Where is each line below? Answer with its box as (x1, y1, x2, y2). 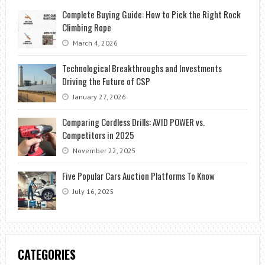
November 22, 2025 (70, 146, 136, 156)
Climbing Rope (62, 21, 111, 34)
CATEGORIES (17, 245, 76, 264)
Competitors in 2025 (62, 128, 134, 142)
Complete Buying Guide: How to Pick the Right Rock (62, 8, 241, 21)
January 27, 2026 (70, 92, 126, 102)
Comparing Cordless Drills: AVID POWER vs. (62, 115, 205, 129)
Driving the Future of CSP (62, 75, 150, 88)
